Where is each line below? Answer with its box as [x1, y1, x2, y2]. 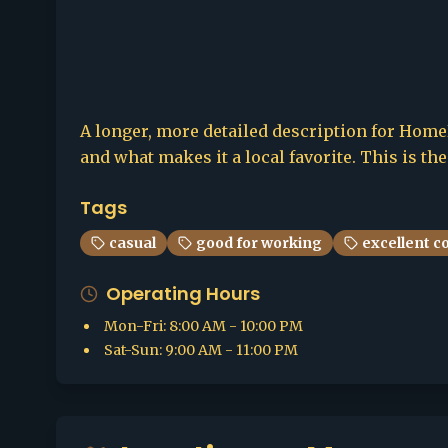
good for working [196, 234, 322, 252]
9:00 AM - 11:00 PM [165, 341, 298, 359]
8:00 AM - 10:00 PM [169, 317, 303, 335]
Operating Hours [106, 281, 260, 306]
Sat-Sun [104, 341, 159, 359]
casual [109, 234, 156, 252]
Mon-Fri [104, 317, 163, 335]
